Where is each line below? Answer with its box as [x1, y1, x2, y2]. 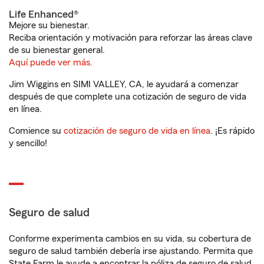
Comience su [9, 126, 64, 136]
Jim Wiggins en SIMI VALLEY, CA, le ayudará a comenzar [9, 80, 239, 89]
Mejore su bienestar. [9, 21, 90, 30]
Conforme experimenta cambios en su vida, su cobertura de [9, 234, 251, 243]
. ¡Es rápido [210, 126, 255, 136]
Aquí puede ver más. [9, 58, 93, 67]
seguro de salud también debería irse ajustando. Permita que [9, 246, 253, 256]
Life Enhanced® [9, 9, 78, 19]
